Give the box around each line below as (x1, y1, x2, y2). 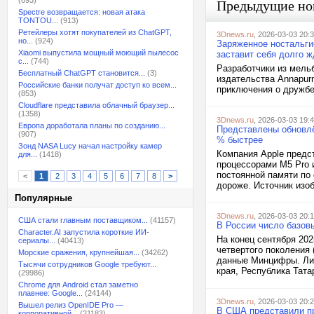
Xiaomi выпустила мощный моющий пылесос (18, 48, 179, 57)
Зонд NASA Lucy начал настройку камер (18, 142, 162, 150)
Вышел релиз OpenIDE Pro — (18, 301, 123, 309)
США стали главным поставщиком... (18, 216, 148, 224)
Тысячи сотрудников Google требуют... (18, 260, 156, 268)
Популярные (15, 193, 72, 203)
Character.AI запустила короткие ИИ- (18, 228, 149, 236)
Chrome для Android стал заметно (18, 280, 138, 289)
